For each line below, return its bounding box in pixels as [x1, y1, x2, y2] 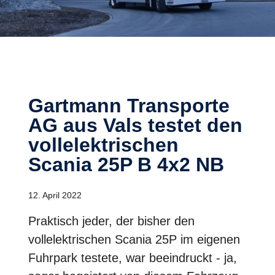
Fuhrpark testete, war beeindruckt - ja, [28, 250, 237, 265]
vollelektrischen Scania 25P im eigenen [28, 232, 240, 246]
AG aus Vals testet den [28, 114, 242, 136]
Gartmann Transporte [28, 94, 44, 117]
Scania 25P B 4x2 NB [28, 153, 224, 176]
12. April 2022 [28, 190, 82, 200]
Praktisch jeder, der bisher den [28, 214, 195, 228]
